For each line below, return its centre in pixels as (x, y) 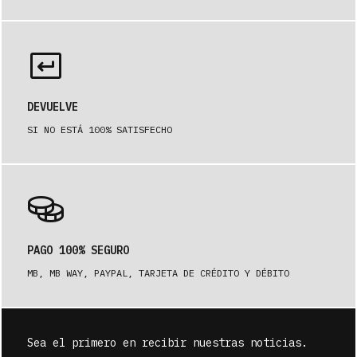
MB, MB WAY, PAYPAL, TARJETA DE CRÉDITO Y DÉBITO (158, 273)
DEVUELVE (53, 107)
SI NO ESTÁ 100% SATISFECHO (100, 129)
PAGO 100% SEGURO (78, 250)
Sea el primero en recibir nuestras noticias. (167, 343)
